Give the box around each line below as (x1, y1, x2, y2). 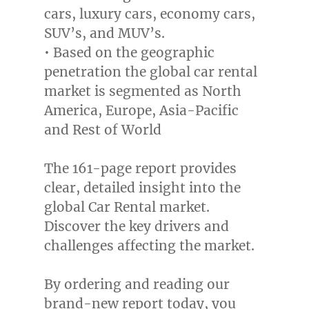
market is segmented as (43, 83, 202, 100)
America (43, 102, 98, 119)
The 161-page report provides (43, 160, 237, 177)
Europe (105, 102, 152, 119)
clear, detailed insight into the (43, 179, 241, 197)
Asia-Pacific (159, 102, 239, 119)
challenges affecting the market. (43, 237, 255, 255)
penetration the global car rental (43, 63, 257, 81)
